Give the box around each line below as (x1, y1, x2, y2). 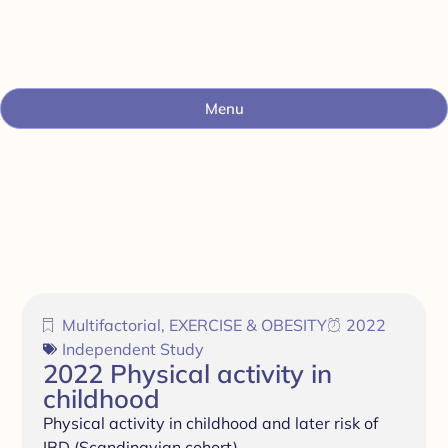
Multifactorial (61, 315, 161, 336)
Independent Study (61, 339, 204, 360)
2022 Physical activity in (42, 357, 332, 390)
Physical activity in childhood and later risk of (42, 413, 378, 434)
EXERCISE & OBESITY (168, 315, 327, 336)
